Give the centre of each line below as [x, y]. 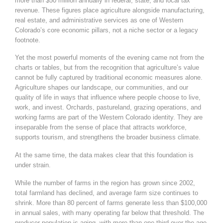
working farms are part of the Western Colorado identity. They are [109, 117]
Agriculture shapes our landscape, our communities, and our [102, 88]
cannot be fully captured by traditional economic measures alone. [109, 78]
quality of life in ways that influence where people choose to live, [108, 98]
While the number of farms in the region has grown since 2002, [105, 183]
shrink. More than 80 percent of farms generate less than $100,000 [111, 203]
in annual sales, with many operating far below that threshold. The [110, 213]
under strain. [33, 165]
